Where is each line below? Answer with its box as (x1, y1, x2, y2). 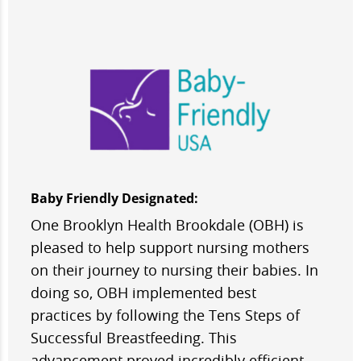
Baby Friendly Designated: (31, 189, 198, 208)
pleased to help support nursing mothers (31, 238, 309, 258)
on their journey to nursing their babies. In (31, 260, 318, 280)
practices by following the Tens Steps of (31, 305, 300, 326)
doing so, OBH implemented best (31, 283, 256, 303)
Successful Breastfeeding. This (31, 328, 237, 348)
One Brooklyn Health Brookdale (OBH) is (31, 215, 304, 235)
